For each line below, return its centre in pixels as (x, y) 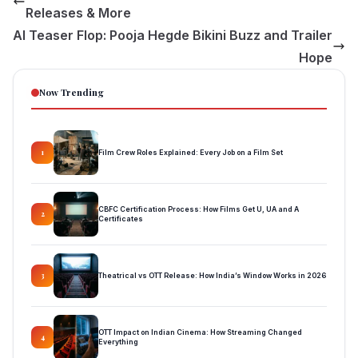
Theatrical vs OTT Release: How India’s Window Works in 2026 (212, 275)
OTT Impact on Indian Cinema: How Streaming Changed (200, 332)
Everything (118, 341)
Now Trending (72, 92)
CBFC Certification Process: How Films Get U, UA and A (199, 209)
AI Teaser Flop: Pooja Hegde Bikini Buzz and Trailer (173, 35)
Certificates (121, 218)
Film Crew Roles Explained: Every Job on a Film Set (191, 152)
